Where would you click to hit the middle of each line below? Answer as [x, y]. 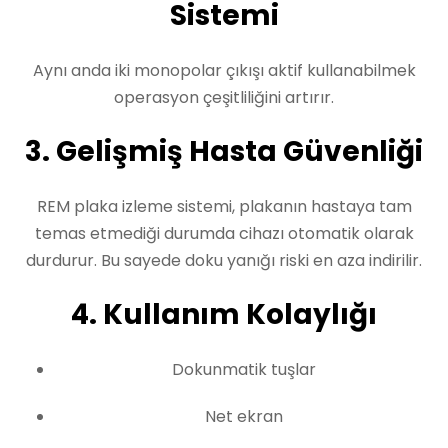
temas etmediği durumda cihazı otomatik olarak [224, 233]
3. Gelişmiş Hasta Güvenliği [224, 151]
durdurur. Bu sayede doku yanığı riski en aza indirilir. [224, 260]
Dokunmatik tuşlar [244, 369]
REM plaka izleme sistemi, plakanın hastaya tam [224, 206]
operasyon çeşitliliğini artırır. [224, 97]
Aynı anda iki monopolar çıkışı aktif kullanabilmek [224, 70]
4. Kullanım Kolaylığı [224, 314]
